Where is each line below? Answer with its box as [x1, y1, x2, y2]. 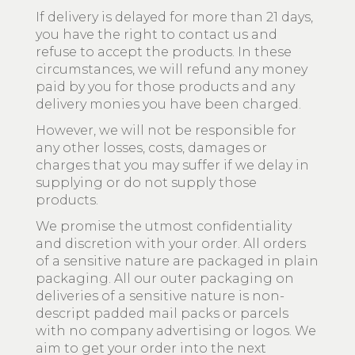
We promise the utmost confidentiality [36, 219, 292, 234]
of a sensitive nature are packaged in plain [36, 254, 319, 269]
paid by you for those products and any [36, 79, 295, 94]
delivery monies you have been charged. [36, 97, 301, 112]
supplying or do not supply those [36, 175, 257, 190]
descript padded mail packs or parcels [36, 306, 288, 321]
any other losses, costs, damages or [36, 140, 267, 155]
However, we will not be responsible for [36, 123, 296, 138]
